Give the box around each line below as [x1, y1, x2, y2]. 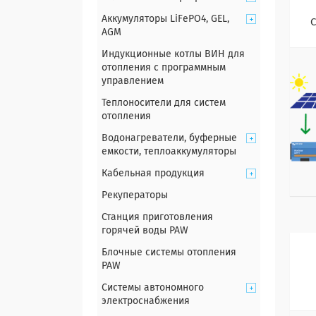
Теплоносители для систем [102, 98, 226, 108]
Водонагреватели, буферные [102, 133, 237, 143]
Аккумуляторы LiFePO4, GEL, [102, 14, 229, 24]
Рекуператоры [102, 190, 168, 200]
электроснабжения [102, 296, 190, 306]
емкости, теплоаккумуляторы [102, 147, 236, 157]
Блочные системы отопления [102, 248, 236, 257]
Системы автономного [102, 283, 204, 293]
